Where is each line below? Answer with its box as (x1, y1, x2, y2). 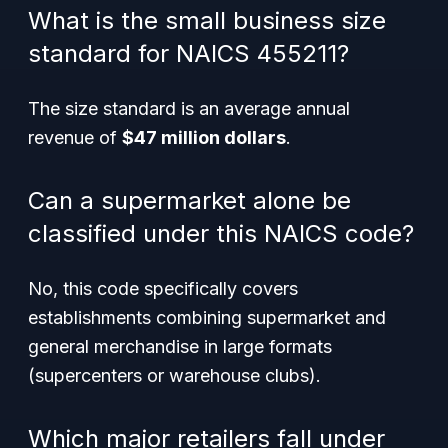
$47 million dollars (122, 127, 286, 148)
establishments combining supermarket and (28, 307, 386, 328)
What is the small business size (28, 6, 386, 35)
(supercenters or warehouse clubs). (28, 365, 321, 386)
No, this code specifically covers (28, 278, 298, 299)
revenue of (28, 127, 122, 148)
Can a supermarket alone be (28, 186, 351, 215)
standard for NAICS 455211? (28, 39, 349, 68)
